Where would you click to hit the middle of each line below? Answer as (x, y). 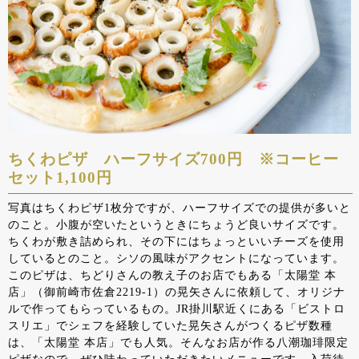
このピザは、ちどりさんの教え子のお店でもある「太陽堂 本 (172, 275)
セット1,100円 (60, 177)
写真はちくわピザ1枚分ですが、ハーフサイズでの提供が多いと (179, 208)
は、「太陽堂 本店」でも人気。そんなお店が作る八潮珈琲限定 (178, 343)
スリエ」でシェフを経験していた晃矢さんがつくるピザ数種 (170, 326)
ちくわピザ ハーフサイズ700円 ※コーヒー (173, 159)
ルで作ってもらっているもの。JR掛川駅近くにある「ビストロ (177, 309)
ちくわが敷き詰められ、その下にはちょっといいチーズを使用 (176, 242)
